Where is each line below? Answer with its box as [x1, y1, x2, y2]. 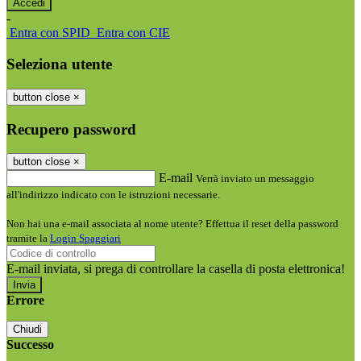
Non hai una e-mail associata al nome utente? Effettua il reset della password [6, 218, 338, 230]
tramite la [6, 232, 50, 245]
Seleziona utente [6, 56, 112, 73]
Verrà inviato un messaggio [196, 172, 314, 185]
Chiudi [13, 323, 42, 336]
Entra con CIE [97, 26, 170, 40]
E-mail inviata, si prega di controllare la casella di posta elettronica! [6, 262, 345, 276]
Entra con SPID [10, 26, 90, 40]
